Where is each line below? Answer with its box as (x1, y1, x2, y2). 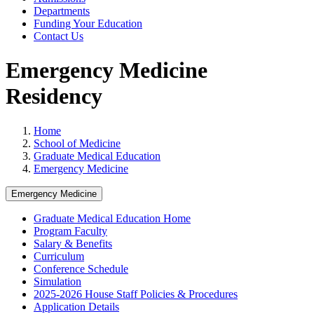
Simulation (34, 275, 81, 287)
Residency (6, 83, 102, 109)
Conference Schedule (34, 262, 128, 275)
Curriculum (34, 250, 84, 262)
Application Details (34, 300, 119, 313)
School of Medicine (34, 137, 121, 149)
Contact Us (34, 30, 83, 42)
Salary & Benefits (34, 237, 112, 250)
